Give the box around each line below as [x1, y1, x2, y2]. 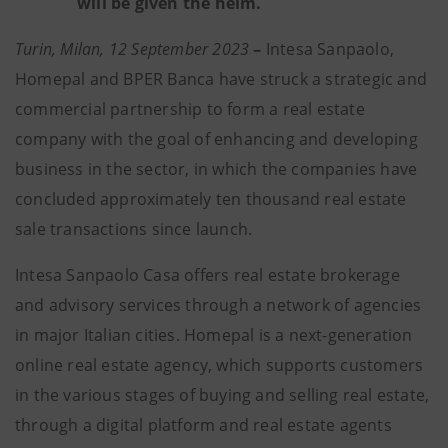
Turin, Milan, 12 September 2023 [15, 38, 250, 60]
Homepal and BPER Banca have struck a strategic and [15, 68, 428, 90]
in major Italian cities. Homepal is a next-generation [15, 324, 413, 346]
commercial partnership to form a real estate [15, 98, 365, 120]
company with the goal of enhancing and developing [15, 128, 418, 150]
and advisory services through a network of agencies [15, 294, 422, 316]
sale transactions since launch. [15, 218, 253, 240]
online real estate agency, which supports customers [15, 354, 424, 376]
